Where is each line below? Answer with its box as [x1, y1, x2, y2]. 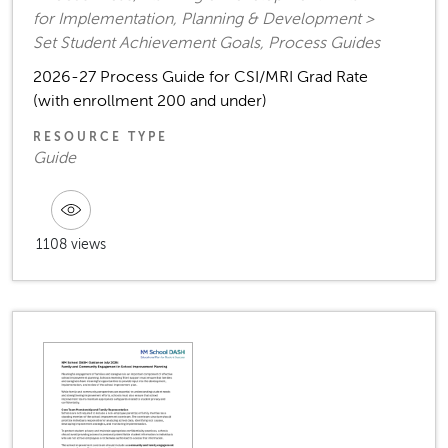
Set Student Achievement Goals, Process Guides [33, 34, 380, 53]
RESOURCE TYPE [33, 130, 168, 145]
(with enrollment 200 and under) [33, 92, 267, 111]
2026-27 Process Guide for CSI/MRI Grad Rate [33, 68, 368, 87]
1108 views [35, 237, 106, 253]
